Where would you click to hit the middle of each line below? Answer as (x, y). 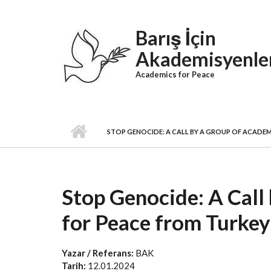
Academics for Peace (175, 74)
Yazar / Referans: (99, 253)
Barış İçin (176, 38)
